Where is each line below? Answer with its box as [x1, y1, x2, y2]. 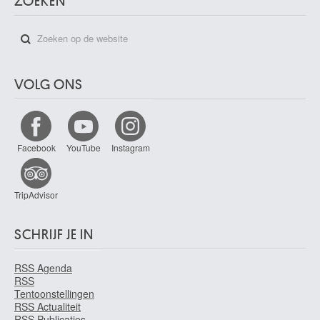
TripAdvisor [14, 188, 58, 201]
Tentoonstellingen [14, 286, 94, 301]
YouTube [66, 141, 101, 154]
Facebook [16, 141, 56, 154]
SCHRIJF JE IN [14, 226, 94, 242]
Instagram [111, 141, 150, 154]
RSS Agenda [14, 260, 72, 275]
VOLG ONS [14, 76, 83, 92]
